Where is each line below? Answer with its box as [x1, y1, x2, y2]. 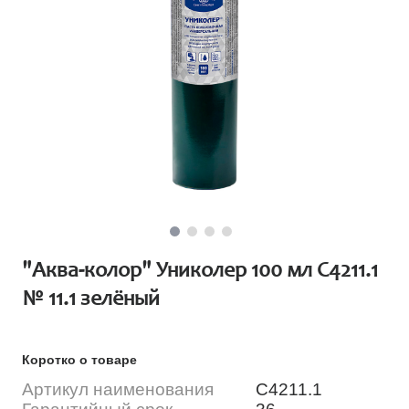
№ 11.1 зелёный [22, 288, 161, 311]
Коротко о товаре [22, 351, 138, 367]
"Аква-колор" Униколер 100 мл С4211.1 [22, 260, 379, 283]
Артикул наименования [22, 379, 215, 399]
